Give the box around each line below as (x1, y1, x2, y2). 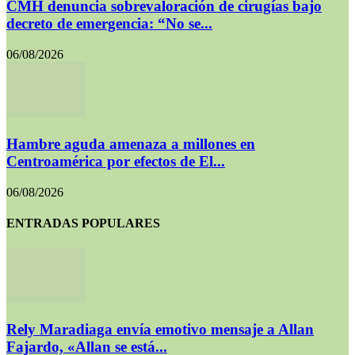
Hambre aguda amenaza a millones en (6, 135, 255, 152)
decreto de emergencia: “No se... (6, 15, 212, 32)
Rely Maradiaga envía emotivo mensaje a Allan (6, 320, 314, 338)
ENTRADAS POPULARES (6, 216, 160, 230)
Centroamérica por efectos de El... (6, 152, 225, 170)
